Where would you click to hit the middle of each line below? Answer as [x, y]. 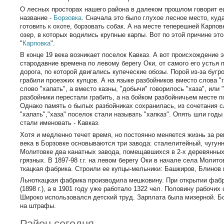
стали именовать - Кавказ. [60, 123]
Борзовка [68, 17]
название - [37, 17]
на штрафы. [38, 206]
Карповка [37, 43]
